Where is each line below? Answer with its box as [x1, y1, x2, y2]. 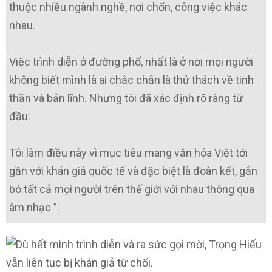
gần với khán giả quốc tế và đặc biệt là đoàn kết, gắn [9, 165, 257, 178]
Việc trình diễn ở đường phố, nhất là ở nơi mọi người [9, 55, 253, 69]
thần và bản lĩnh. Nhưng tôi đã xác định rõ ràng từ [9, 92, 243, 105]
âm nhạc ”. [9, 201, 59, 214]
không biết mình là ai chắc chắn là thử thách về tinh [9, 73, 254, 87]
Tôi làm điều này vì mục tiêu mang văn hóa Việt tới [9, 146, 248, 160]
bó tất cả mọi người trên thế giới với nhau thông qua [9, 183, 254, 196]
